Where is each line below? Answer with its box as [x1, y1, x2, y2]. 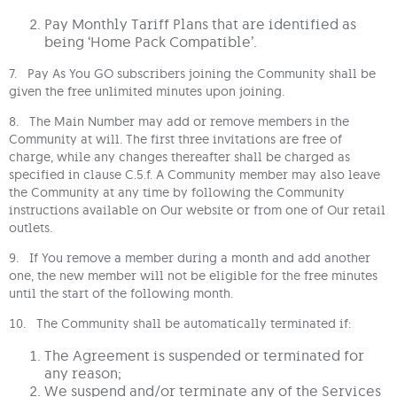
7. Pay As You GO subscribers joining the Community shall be [9, 66, 376, 82]
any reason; [44, 364, 121, 383]
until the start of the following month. [9, 285, 233, 302]
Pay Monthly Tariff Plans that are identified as [44, 15, 356, 34]
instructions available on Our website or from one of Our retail [9, 202, 385, 219]
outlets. [9, 220, 52, 237]
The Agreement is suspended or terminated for [44, 346, 364, 365]
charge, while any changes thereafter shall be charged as [9, 149, 350, 166]
